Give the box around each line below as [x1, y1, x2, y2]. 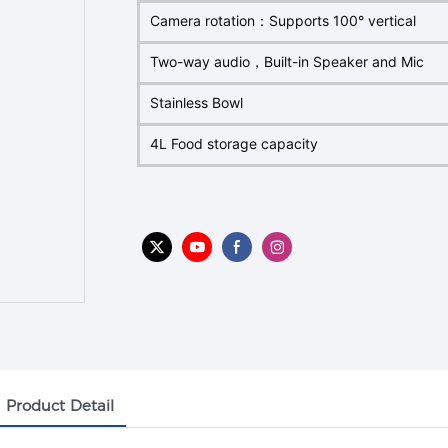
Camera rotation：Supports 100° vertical [150, 11, 416, 29]
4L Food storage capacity [150, 134, 318, 152]
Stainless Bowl [150, 93, 243, 111]
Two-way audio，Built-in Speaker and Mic [150, 52, 424, 70]
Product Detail [5, 395, 114, 415]
